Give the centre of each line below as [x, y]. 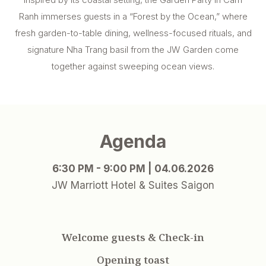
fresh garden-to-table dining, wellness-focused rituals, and [133, 33]
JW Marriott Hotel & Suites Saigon [133, 185]
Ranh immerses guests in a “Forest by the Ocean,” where [133, 16]
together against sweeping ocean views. [133, 66]
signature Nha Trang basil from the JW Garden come [133, 49]
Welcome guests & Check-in [133, 237]
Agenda [133, 141]
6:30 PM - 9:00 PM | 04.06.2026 [133, 168]
